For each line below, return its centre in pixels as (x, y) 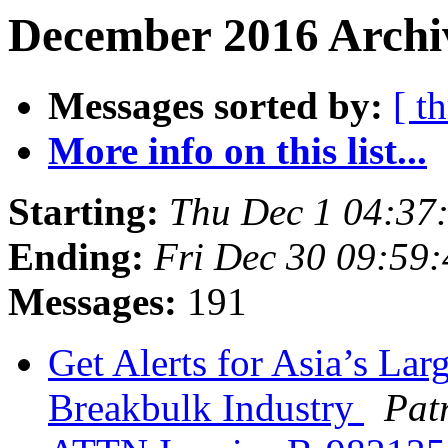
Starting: (83, 212)
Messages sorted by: (215, 106)
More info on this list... (237, 151)
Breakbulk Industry (206, 408)
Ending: (76, 257)
